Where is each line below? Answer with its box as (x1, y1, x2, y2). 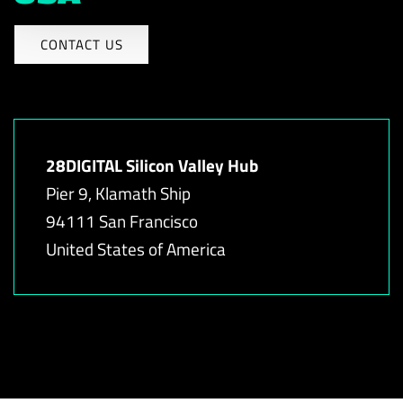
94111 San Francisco (46, 208, 198, 234)
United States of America (46, 236, 226, 262)
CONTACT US (40, 33, 123, 55)
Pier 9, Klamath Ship (46, 180, 191, 206)
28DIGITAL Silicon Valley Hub (46, 152, 258, 178)
